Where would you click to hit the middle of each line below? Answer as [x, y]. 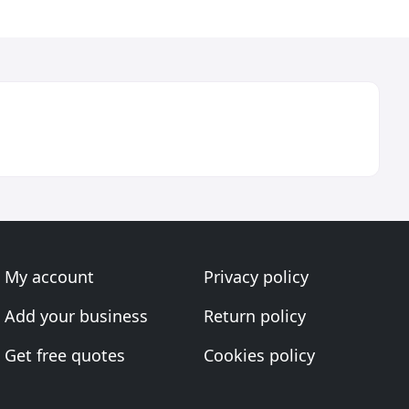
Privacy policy [256, 277]
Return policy [254, 316]
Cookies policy [259, 355]
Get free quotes [65, 355]
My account [50, 277]
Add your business [77, 316]
